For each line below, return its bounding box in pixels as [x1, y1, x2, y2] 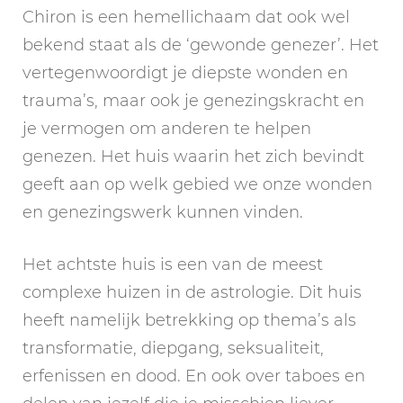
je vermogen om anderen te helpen [22, 118, 311, 139]
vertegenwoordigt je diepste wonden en [22, 62, 348, 83]
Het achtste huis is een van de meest [22, 254, 323, 274]
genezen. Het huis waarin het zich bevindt [22, 146, 364, 166]
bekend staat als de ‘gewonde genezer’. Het [22, 34, 379, 55]
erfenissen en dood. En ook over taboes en [22, 365, 365, 386]
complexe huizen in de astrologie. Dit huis [22, 282, 362, 302]
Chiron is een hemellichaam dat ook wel [22, 6, 350, 27]
